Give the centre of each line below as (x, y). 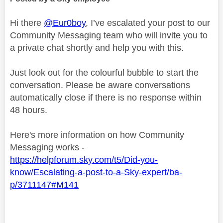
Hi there (27, 23)
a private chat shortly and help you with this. (98, 48)
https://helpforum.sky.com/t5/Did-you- (84, 160)
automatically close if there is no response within (106, 97)
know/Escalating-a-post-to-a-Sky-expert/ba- (96, 172)
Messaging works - (47, 147)
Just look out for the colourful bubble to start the (104, 72)
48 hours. (29, 110)
